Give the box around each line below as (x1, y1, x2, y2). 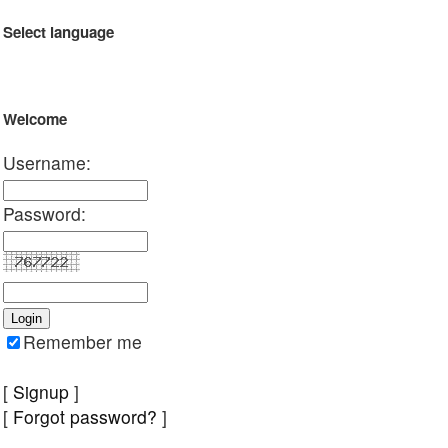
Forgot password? (13, 404, 157, 430)
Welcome (3, 108, 67, 131)
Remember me (23, 329, 142, 355)
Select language (3, 21, 114, 44)
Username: (3, 150, 91, 176)
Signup (13, 379, 69, 405)
